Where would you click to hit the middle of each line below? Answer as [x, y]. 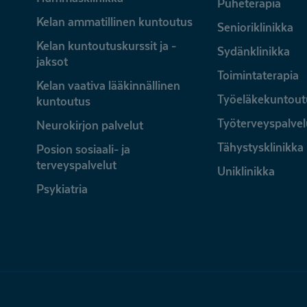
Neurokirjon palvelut [90, 125]
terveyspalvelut [77, 165]
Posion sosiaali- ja [84, 149]
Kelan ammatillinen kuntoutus [115, 22]
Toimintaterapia [258, 75]
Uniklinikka [246, 171]
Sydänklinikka [253, 51]
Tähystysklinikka [260, 147]
